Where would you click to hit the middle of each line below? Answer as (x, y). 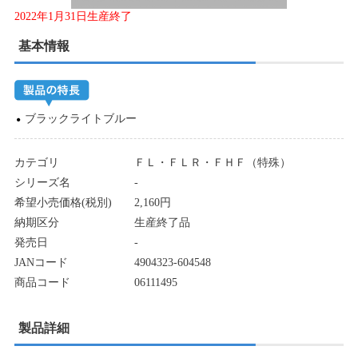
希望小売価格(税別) (63, 203)
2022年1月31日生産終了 (73, 16)
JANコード (41, 263)
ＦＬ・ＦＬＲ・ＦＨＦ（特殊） (212, 163)
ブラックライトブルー (80, 119)
